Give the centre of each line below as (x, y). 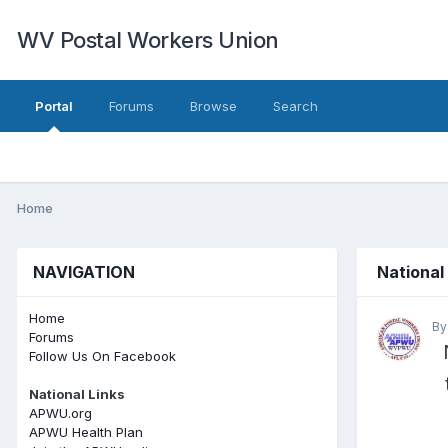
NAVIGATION (84, 271)
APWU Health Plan (86, 431)
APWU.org (60, 412)
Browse (213, 106)
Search (295, 106)
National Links (77, 393)
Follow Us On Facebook (102, 355)
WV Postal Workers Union (148, 40)
